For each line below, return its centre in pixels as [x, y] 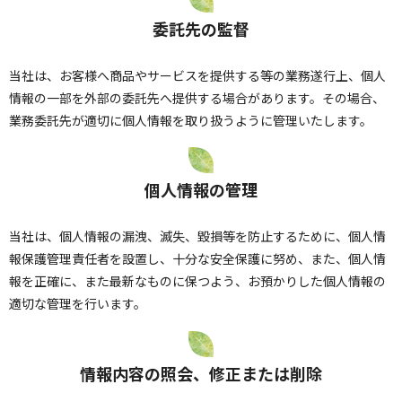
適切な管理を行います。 [78, 304]
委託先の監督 [201, 29]
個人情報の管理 [201, 190]
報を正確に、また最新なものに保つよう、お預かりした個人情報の [197, 281]
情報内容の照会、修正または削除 [201, 373]
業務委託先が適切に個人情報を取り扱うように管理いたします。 [191, 121]
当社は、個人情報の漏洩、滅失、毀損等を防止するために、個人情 [197, 236]
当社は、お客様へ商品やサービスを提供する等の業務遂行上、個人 [197, 76]
